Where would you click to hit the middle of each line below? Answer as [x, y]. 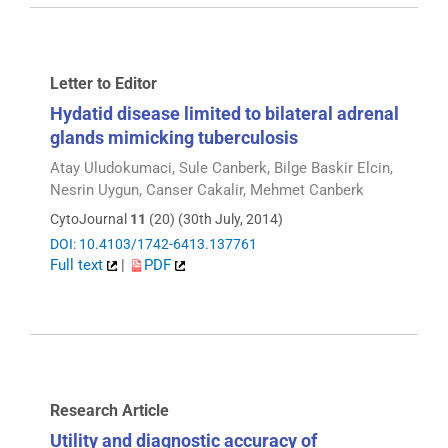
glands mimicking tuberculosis [174, 138]
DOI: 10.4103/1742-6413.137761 [153, 243]
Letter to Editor [103, 84]
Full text [78, 264]
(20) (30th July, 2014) [214, 218]
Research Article [109, 411]
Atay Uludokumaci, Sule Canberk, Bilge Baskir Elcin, [221, 168]
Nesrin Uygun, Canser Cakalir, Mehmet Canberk [207, 190]
